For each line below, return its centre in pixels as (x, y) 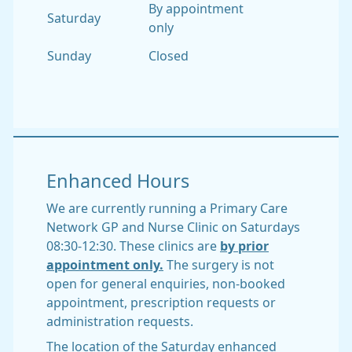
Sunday (69, 55)
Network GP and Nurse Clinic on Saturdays (173, 227)
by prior (244, 246)
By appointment (196, 8)
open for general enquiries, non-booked (166, 283)
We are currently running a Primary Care (167, 208)
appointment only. (105, 264)
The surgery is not (219, 264)
